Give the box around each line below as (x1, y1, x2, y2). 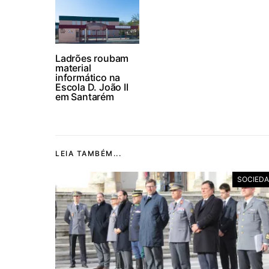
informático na (55, 71, 121, 83)
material (55, 62, 91, 74)
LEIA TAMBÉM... (55, 149, 121, 158)
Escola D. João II (55, 81, 128, 93)
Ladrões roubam (55, 52, 129, 64)
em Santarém (55, 91, 114, 103)
